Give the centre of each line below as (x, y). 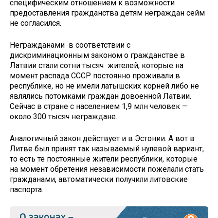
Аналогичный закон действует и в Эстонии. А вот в (102, 138)
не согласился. (36, 23)
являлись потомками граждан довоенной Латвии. (100, 96)
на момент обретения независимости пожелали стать (107, 169)
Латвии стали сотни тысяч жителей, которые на (97, 66)
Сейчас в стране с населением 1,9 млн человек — (99, 107)
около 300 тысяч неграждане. (64, 117)
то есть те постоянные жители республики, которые (105, 159)
